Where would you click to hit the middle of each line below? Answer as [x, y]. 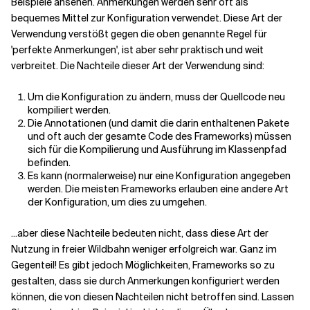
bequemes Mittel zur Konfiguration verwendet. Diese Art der [147, 18]
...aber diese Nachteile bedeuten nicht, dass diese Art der [140, 233]
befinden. [49, 163]
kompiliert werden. [69, 110]
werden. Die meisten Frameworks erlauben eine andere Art [158, 189]
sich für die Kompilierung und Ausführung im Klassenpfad [157, 149]
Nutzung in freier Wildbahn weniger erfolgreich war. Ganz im [144, 249]
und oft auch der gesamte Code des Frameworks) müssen [159, 136]
